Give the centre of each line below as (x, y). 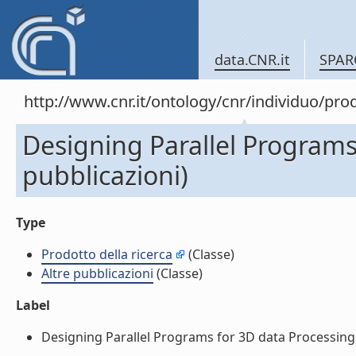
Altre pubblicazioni (97, 273)
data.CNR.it (252, 60)
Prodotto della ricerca (107, 254)
